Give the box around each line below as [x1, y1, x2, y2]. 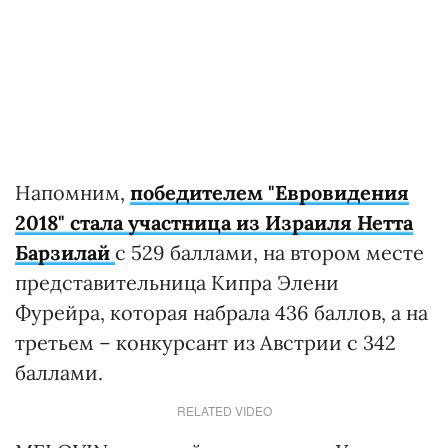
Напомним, [15, 180, 130, 205]
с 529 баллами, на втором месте [115, 240, 424, 265]
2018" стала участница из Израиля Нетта [15, 210, 413, 235]
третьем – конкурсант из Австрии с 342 [15, 330, 396, 355]
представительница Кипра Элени [15, 270, 339, 295]
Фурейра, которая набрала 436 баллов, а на [15, 300, 428, 325]
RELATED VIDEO [176, 402, 272, 419]
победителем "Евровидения [130, 180, 409, 205]
